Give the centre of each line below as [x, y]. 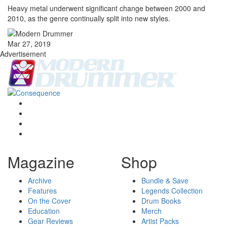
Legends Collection [172, 191]
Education [44, 211]
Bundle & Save [165, 181]
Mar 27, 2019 [29, 44]
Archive [40, 181]
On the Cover [49, 201]
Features [42, 191]
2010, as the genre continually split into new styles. [89, 18]
